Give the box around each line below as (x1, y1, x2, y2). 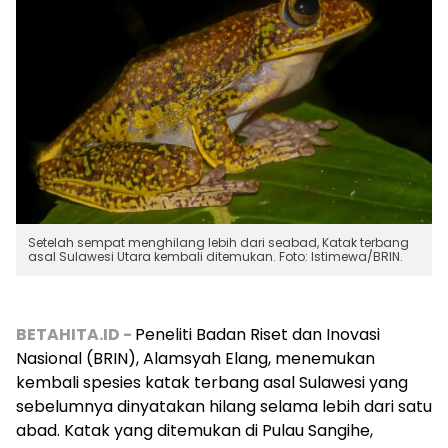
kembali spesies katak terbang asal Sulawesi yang (16, 371, 408, 395)
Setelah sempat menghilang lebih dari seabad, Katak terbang (28, 234, 409, 252)
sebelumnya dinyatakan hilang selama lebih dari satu (16, 395, 432, 419)
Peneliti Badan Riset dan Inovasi (135, 323, 380, 347)
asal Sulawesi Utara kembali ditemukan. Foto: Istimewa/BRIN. (28, 248, 403, 266)
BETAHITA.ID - (16, 323, 135, 347)
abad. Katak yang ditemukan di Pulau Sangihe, (16, 419, 373, 443)
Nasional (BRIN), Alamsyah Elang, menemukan (16, 347, 375, 371)
